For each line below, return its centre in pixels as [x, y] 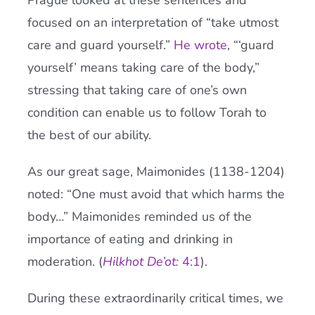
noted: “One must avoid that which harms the [156, 194]
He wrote [200, 45]
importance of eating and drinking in [130, 239]
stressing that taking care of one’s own [137, 90]
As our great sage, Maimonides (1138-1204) [156, 172]
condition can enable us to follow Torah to [147, 112]
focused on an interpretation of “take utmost [153, 22]
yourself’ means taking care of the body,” [143, 67]
